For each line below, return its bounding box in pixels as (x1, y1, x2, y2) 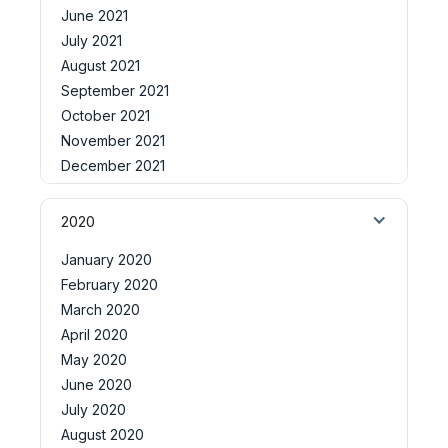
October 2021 (61, 106, 150, 124)
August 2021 (61, 56, 140, 74)
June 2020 (61, 375, 132, 393)
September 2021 (61, 81, 169, 99)
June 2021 (61, 6, 128, 24)
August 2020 (61, 425, 144, 443)
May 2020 (61, 350, 127, 368)
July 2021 (61, 31, 122, 49)
